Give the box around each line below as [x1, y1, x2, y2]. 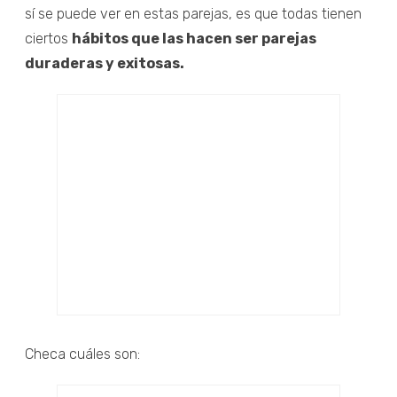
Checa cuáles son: [25, 345, 140, 362]
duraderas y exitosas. [25, 54, 184, 72]
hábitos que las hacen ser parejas [72, 29, 316, 47]
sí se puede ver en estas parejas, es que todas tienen [25, 4, 362, 22]
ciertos [25, 29, 72, 47]
